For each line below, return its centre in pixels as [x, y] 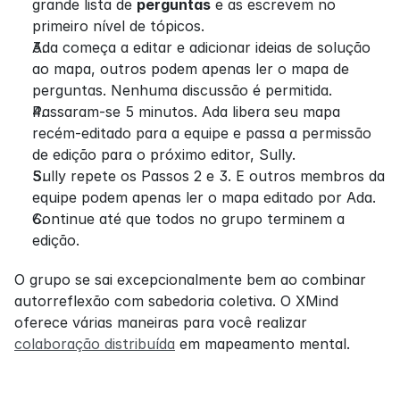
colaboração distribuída [95, 343]
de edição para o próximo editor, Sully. [164, 154]
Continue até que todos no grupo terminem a [188, 218]
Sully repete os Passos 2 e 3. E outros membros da [208, 175]
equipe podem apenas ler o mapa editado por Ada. [204, 197]
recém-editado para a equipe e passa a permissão [202, 133]
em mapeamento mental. [262, 343]
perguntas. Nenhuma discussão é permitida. [182, 90]
